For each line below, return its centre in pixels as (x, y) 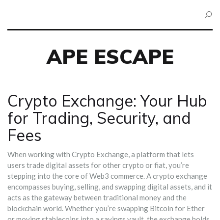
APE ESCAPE (110, 56)
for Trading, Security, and (99, 118)
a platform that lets (163, 154)
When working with (40, 154)
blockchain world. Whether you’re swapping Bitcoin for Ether (106, 208)
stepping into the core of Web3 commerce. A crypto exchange (107, 176)
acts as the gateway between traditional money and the (97, 197)
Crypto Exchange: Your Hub (107, 101)
